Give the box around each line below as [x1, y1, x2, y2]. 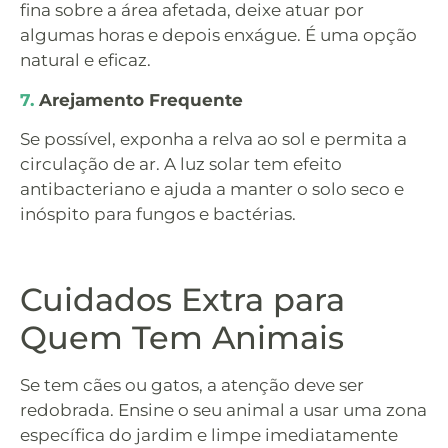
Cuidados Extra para [20, 279, 345, 319]
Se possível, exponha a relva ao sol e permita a [20, 128, 407, 149]
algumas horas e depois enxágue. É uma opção [20, 25, 417, 46]
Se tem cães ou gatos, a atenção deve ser [20, 374, 364, 395]
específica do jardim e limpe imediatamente [20, 424, 398, 445]
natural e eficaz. [20, 50, 151, 71]
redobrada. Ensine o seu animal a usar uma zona [20, 399, 427, 420]
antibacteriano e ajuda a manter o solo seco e [20, 178, 404, 199]
